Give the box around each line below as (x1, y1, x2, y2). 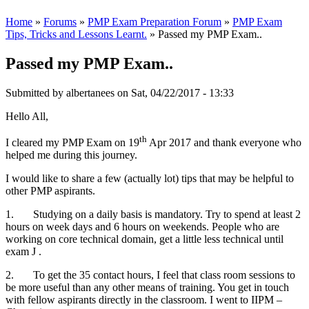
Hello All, (6, 110, 48, 122)
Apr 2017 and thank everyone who (147, 137, 301, 149)
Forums (43, 16, 77, 28)
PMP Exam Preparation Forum (88, 16, 221, 28)
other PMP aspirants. (6, 185, 95, 197)
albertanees (66, 86, 114, 99)
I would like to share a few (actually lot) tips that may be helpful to (6, 172, 294, 185)
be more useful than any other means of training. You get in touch (6, 281, 289, 294)
